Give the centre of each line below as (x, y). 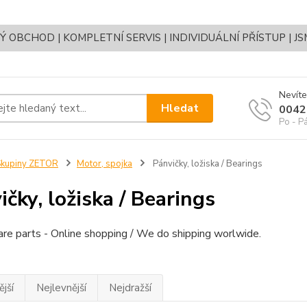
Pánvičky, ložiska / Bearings (206, 164)
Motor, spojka (104, 164)
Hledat (180, 108)
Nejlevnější (61, 288)
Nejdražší (130, 288)
